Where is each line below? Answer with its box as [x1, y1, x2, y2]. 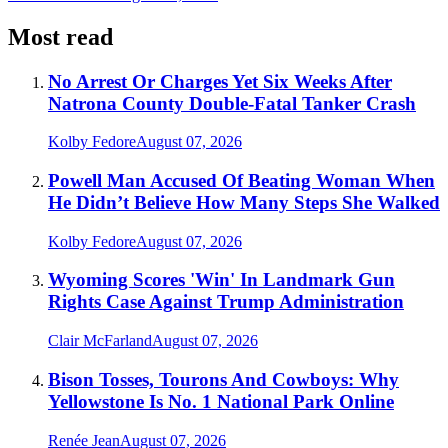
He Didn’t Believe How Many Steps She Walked [48, 192, 440, 214]
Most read [8, 23, 113, 50]
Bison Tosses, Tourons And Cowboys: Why [48, 368, 399, 390]
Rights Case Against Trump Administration [48, 291, 404, 313]
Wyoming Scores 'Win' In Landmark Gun [48, 269, 395, 291]
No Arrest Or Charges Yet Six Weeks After [48, 70, 392, 92]
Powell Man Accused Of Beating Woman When [48, 170, 435, 192]
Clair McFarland [48, 332, 152, 350]
